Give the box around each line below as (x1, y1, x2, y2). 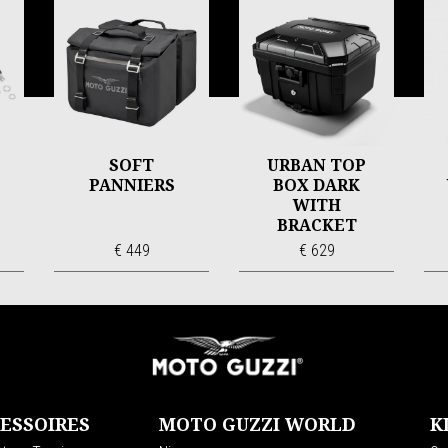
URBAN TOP (267, 153, 366, 176)
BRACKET (276, 213, 357, 236)
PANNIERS (88, 173, 175, 196)
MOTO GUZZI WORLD (158, 412, 356, 437)
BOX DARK (273, 173, 360, 196)
